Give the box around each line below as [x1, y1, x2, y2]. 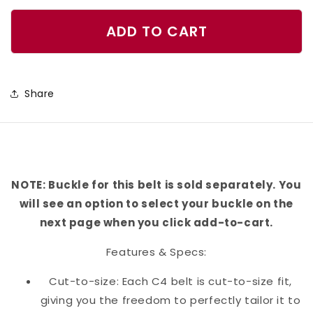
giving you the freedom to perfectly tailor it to [40, 293, 301, 307]
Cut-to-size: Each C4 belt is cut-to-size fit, [48, 274, 292, 289]
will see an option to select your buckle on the [19, 196, 294, 211]
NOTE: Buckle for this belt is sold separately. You [11, 177, 302, 192]
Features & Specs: [105, 245, 208, 259]
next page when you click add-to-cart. [39, 215, 274, 230]
